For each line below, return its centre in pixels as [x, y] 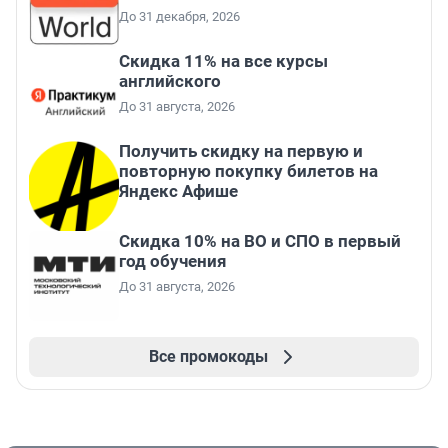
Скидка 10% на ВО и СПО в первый [260, 241]
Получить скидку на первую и [241, 151]
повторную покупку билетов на [248, 171]
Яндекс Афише [178, 191]
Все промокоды [208, 357]
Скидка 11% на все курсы [223, 61]
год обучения [173, 261]
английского [170, 81]
